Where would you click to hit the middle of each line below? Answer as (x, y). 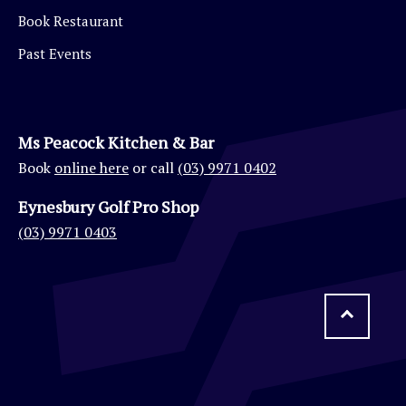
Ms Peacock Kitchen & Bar (116, 142)
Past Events (55, 53)
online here (92, 168)
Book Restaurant (71, 21)
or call (153, 168)
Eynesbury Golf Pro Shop (108, 207)
